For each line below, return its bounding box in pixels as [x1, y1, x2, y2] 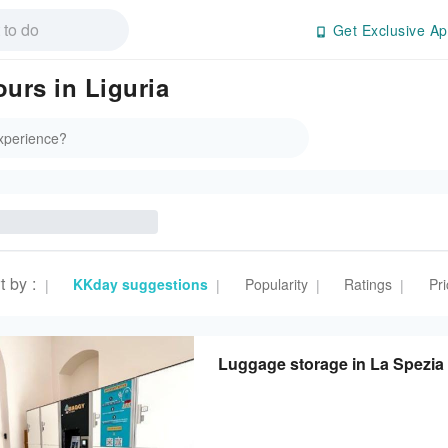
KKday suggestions [73, 274, 208, 294]
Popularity [244, 274, 308, 294]
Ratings [344, 274, 392, 294]
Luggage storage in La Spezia [218, 352, 444, 375]
